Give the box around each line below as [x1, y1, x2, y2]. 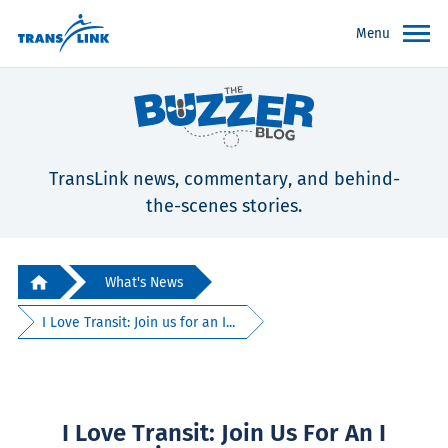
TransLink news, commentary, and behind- [48, 168, 400, 191]
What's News [105, 273, 183, 291]
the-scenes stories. [146, 195, 302, 218]
